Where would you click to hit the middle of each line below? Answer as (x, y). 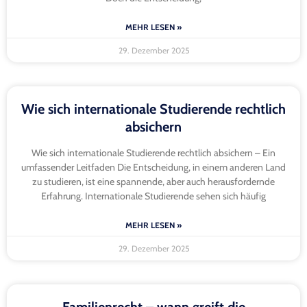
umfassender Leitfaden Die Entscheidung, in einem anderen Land (153, 168)
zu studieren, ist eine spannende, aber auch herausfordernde (153, 182)
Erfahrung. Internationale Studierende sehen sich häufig (153, 196)
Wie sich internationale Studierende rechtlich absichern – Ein (153, 153)
